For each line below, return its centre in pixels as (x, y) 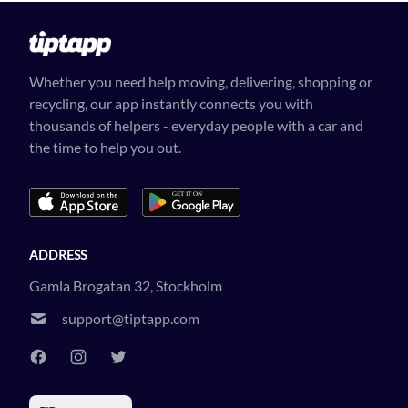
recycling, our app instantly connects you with (171, 103)
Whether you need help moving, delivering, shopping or (201, 82)
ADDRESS (58, 255)
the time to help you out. (105, 147)
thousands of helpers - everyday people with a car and (196, 125)
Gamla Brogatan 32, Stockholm (126, 286)
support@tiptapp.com (131, 318)
